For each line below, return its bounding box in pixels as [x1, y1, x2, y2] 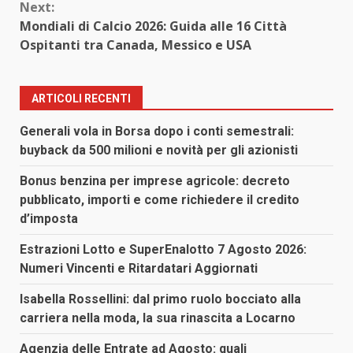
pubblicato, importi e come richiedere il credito [20, 191, 299, 207]
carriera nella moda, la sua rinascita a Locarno [20, 310, 295, 325]
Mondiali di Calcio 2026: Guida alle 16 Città [20, 17, 287, 35]
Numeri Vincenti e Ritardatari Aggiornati [20, 260, 258, 276]
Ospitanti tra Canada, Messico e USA [20, 35, 251, 54]
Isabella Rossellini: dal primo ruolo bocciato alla [20, 291, 301, 307]
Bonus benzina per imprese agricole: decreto [20, 173, 290, 188]
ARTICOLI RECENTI [32, 91, 131, 105]
